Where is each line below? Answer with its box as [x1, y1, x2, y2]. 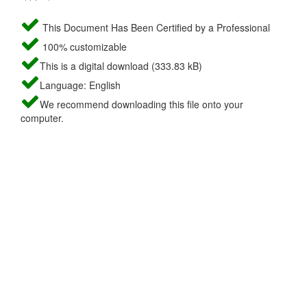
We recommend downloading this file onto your [40, 97, 243, 111]
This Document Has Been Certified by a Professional [40, 20, 270, 34]
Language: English [40, 77, 121, 92]
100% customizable [40, 39, 127, 53]
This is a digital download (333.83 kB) [40, 58, 202, 73]
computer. [21, 110, 64, 125]
